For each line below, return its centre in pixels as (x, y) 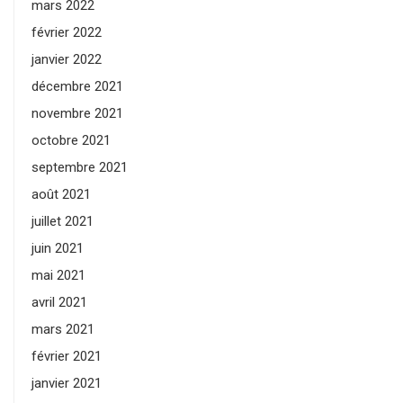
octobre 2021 (71, 141)
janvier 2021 (67, 384)
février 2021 (67, 357)
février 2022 (67, 33)
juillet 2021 (63, 222)
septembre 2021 (80, 168)
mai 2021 (58, 276)
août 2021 (61, 195)
